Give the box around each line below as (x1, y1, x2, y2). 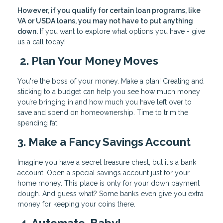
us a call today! (17, 38, 66, 46)
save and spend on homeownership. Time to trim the (17, 108, 188, 116)
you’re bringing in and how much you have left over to (17, 98, 192, 106)
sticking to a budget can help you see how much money (17, 87, 200, 96)
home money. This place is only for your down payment (17, 179, 200, 187)
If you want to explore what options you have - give (38, 27, 205, 36)
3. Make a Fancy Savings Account (17, 135, 191, 148)
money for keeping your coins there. (17, 200, 135, 208)
